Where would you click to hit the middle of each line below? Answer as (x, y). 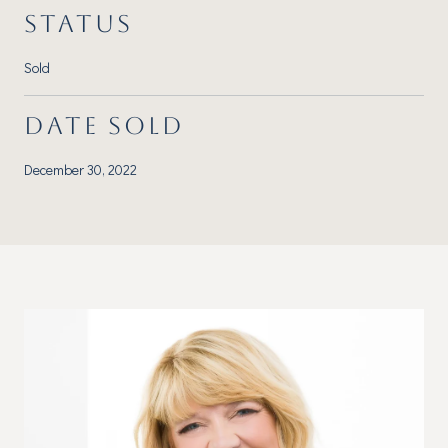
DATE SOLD (104, 125)
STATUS (78, 23)
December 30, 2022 (80, 169)
